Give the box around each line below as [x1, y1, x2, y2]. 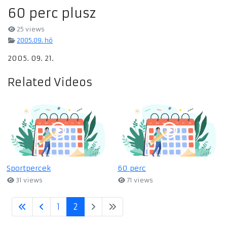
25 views [15, 25, 45, 33]
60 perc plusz [8, 5, 96, 22]
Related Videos [8, 75, 93, 90]
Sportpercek [7, 164, 51, 173]
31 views [14, 176, 43, 184]
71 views [125, 176, 154, 184]
